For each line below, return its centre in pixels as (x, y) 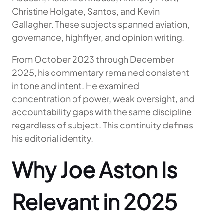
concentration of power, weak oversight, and (103, 98)
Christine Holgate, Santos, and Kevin (86, 11)
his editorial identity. (53, 138)
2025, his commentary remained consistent (100, 72)
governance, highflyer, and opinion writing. (98, 37)
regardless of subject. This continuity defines (102, 125)
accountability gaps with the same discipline (102, 111)
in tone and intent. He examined (75, 85)
